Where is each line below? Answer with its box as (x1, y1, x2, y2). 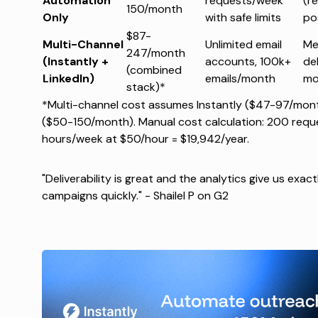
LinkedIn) (42, 71, 94, 87)
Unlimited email (204, 37, 282, 53)
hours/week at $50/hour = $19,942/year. (41, 131, 249, 147)
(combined (126, 62, 182, 78)
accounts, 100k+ (204, 54, 291, 70)
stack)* (126, 79, 165, 95)
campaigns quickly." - (41, 188, 153, 204)
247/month (126, 45, 185, 61)
